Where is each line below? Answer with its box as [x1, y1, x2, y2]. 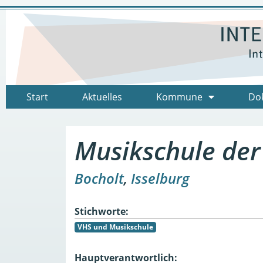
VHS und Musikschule [77, 221, 153, 232]
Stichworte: [75, 204, 129, 218]
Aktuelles [82, 90, 123, 103]
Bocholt [75, 168, 124, 188]
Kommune [156, 90, 203, 103]
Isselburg [131, 168, 190, 188]
